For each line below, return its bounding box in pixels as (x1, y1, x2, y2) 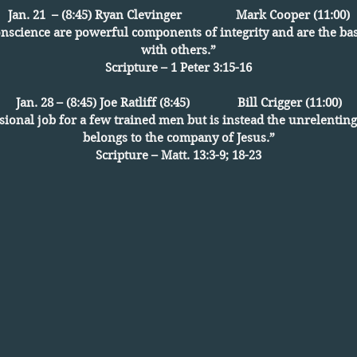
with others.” (141, 43, 216, 57)
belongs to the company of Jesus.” (82, 131, 275, 145)
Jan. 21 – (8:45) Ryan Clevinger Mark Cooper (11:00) (7, 8, 350, 22)
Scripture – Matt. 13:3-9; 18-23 (96, 148, 261, 163)
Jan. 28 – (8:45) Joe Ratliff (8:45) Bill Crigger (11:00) (15, 96, 342, 110)
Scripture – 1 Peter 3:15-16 (105, 61, 252, 75)
